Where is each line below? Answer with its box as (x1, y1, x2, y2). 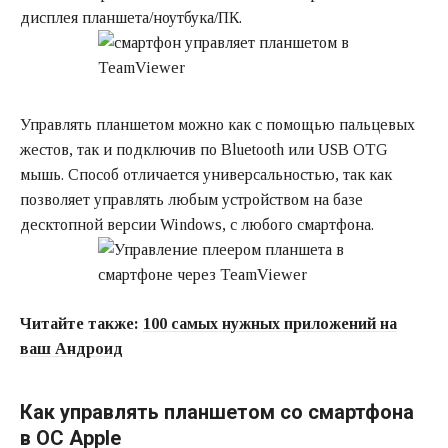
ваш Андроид (20, 339, 123, 357)
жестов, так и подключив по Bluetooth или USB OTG (20, 140, 388, 158)
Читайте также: (20, 314, 143, 332)
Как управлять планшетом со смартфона (20, 399, 414, 424)
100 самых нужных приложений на (143, 314, 397, 332)
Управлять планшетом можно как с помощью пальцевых (20, 115, 415, 133)
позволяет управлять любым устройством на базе (20, 190, 363, 208)
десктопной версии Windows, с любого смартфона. (20, 215, 374, 233)
